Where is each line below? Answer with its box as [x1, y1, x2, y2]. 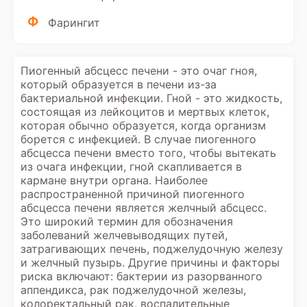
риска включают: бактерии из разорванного [21, 269, 262, 283]
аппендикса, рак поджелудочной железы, [21, 283, 246, 297]
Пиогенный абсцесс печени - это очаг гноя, [21, 64, 257, 77]
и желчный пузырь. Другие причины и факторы [21, 256, 280, 269]
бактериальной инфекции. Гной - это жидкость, [21, 91, 282, 105]
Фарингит [48, 16, 100, 29]
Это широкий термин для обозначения [21, 214, 233, 228]
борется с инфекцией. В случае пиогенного [21, 132, 256, 146]
